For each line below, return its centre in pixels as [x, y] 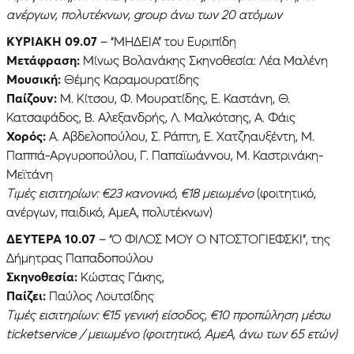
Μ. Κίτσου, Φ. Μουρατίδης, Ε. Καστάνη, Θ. [175, 98]
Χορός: [26, 136]
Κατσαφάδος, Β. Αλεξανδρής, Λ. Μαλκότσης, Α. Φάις [151, 117]
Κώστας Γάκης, [121, 276]
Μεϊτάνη [30, 173]
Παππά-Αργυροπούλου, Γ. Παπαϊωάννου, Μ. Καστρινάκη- [165, 154]
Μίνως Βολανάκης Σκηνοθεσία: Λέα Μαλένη [205, 60]
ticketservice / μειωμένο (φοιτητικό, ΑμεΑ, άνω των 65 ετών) [172, 333]
